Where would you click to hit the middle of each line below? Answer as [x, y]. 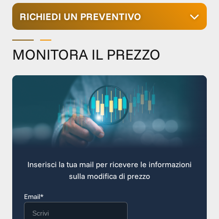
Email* [34, 197]
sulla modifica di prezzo [109, 176]
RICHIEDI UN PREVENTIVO [80, 16]
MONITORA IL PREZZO [86, 55]
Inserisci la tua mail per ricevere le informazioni [109, 164]
